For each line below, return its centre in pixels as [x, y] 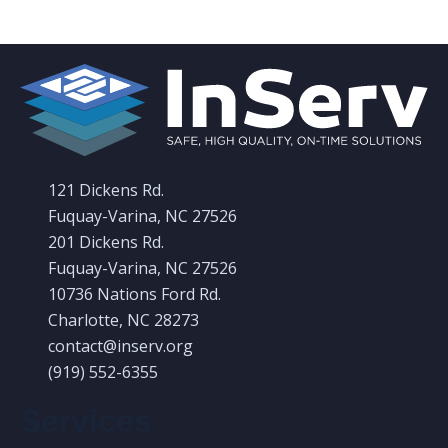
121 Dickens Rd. [106, 190]
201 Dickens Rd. [106, 242]
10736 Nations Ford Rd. [134, 294]
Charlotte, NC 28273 [123, 320]
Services [86, 421]
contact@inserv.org [120, 346]
